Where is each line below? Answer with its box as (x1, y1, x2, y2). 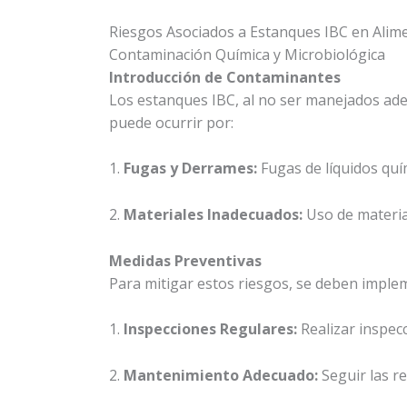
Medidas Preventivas (109, 250, 262, 271)
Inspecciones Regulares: (124, 319, 297, 340)
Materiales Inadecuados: (124, 203, 303, 224)
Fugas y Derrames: (124, 158, 257, 179)
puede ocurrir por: (109, 112, 233, 133)
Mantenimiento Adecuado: (124, 364, 318, 385)
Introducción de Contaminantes (109, 66, 341, 87)
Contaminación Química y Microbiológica (109, 44, 385, 65)
